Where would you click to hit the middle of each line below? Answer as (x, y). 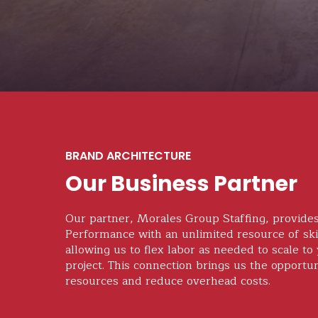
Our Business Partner (181, 184)
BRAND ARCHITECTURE (128, 156)
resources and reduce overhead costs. (168, 281)
